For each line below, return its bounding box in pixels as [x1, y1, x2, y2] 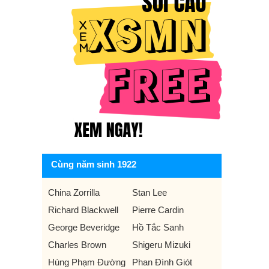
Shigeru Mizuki [131, 240, 190, 250]
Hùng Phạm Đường [48, 257, 125, 267]
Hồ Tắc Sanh [131, 222, 184, 232]
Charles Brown [48, 240, 106, 250]
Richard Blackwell [48, 205, 118, 215]
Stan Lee [131, 187, 167, 198]
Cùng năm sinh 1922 [51, 159, 136, 169]
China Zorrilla [48, 187, 100, 198]
